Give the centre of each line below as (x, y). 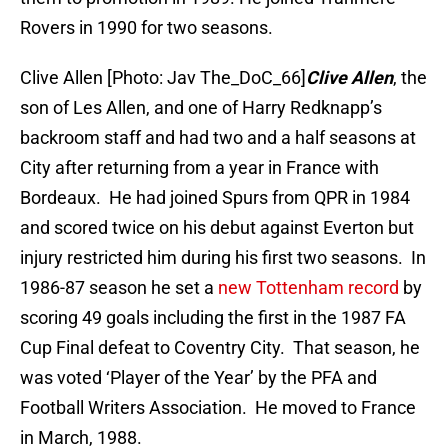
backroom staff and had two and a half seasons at (218, 138)
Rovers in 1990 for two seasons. (146, 28)
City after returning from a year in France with (199, 168)
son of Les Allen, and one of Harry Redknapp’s (201, 108)
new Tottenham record (308, 288)
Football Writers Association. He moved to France (218, 408)
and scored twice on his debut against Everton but (217, 228)
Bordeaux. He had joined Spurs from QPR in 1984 (215, 198)
